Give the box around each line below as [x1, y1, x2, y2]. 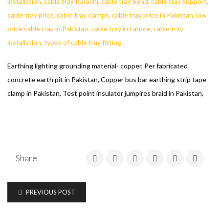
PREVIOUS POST [24, 188, 75, 196]
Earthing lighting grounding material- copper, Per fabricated [7, 62, 188, 70]
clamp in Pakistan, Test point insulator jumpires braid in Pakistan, [7, 89, 203, 97]
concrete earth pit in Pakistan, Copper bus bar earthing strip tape [7, 75, 206, 84]
